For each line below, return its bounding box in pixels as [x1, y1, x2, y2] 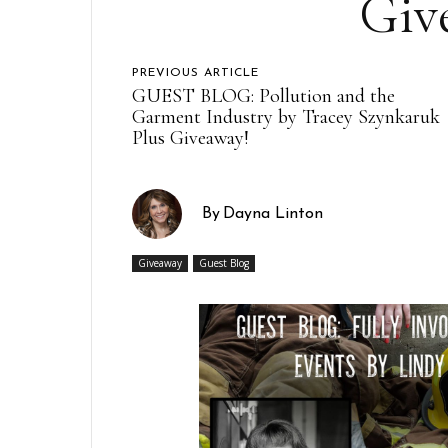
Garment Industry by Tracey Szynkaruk [132, 104, 441, 129]
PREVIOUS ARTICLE [132, 66, 260, 79]
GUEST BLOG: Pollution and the [132, 83, 396, 108]
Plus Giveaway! [132, 125, 250, 150]
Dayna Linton [223, 205, 324, 222]
